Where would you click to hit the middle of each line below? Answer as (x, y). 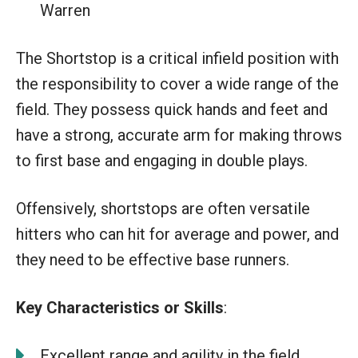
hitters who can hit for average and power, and (177, 234)
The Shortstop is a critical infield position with (177, 58)
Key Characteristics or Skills (120, 307)
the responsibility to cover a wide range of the (177, 84)
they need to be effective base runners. (153, 259)
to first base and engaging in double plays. (162, 160)
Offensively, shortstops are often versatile (163, 208)
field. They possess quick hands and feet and (172, 109)
